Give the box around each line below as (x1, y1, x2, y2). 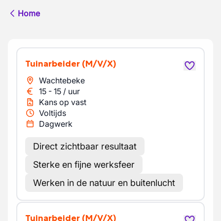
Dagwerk (39, 119, 73, 129)
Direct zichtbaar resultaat (33, 141, 137, 151)
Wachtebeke (39, 75, 85, 85)
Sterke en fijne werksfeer (33, 159, 135, 170)
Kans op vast (39, 97, 86, 107)
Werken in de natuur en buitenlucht (33, 178, 175, 188)
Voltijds (39, 108, 66, 118)
